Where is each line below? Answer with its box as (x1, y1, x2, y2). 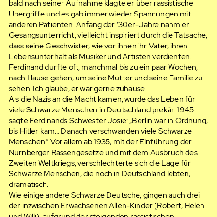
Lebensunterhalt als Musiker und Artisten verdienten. (8, 51, 192, 62)
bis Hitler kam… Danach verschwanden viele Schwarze (8, 126, 192, 137)
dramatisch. (8, 179, 49, 190)
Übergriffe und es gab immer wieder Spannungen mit (8, 9, 191, 19)
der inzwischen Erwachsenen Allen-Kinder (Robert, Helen (8, 201, 205, 211)
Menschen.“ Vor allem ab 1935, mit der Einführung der (8, 137, 192, 147)
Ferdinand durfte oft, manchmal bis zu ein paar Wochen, (8, 62, 198, 73)
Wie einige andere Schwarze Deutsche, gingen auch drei (8, 190, 200, 201)
